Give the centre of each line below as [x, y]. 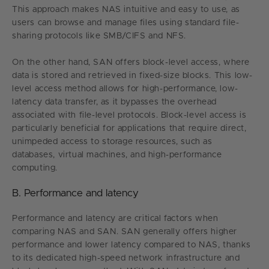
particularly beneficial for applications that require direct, [129, 128]
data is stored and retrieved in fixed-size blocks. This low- [133, 75]
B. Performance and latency [75, 193]
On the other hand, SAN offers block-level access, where [131, 62]
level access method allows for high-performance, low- [125, 89]
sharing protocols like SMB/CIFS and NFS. [99, 36]
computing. [35, 168]
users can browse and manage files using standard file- [126, 23]
